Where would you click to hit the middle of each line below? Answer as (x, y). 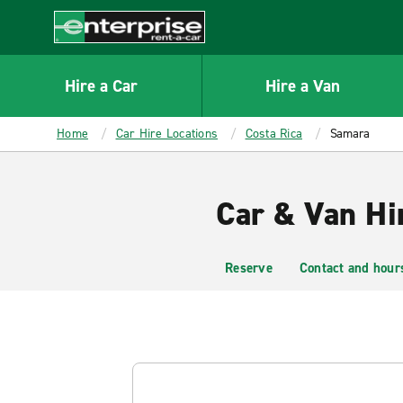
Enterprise (87, 52)
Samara (349, 134)
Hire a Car (101, 85)
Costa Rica (273, 134)
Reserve (249, 268)
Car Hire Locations (166, 134)
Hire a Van (303, 85)
